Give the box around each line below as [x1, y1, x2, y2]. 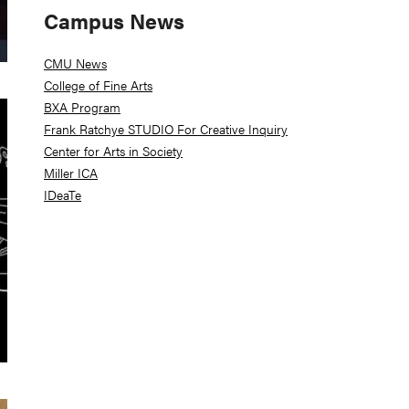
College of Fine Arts [44, 76, 152, 95]
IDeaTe [44, 185, 81, 204]
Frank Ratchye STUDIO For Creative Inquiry [44, 120, 288, 139]
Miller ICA [44, 163, 98, 183]
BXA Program [44, 98, 121, 117]
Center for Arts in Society [44, 142, 183, 161]
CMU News [44, 54, 107, 73]
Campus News [44, 6, 184, 37]
